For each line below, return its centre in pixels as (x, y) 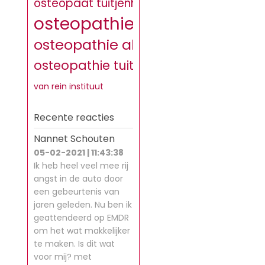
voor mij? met (63, 257)
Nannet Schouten (74, 139)
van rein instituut (69, 86)
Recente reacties (74, 117)
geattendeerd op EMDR (81, 218)
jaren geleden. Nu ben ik (83, 205)
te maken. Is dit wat (74, 244)
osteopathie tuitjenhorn (108, 65)
